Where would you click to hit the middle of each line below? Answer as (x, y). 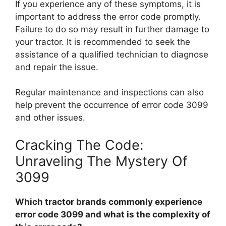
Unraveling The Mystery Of (101, 161)
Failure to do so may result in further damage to (112, 29)
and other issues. (50, 118)
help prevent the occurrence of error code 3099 (112, 105)
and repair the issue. (57, 67)
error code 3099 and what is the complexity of (113, 214)
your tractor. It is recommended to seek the (103, 42)
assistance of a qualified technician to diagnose (112, 54)
